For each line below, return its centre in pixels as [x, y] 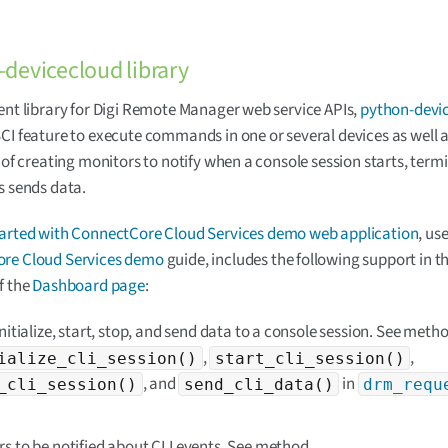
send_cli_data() [258, 384]
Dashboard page [88, 286]
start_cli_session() [309, 358]
